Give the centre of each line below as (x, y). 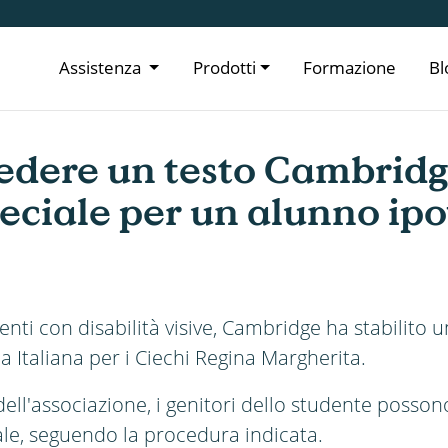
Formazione (350, 68)
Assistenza (102, 68)
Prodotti (224, 68)
